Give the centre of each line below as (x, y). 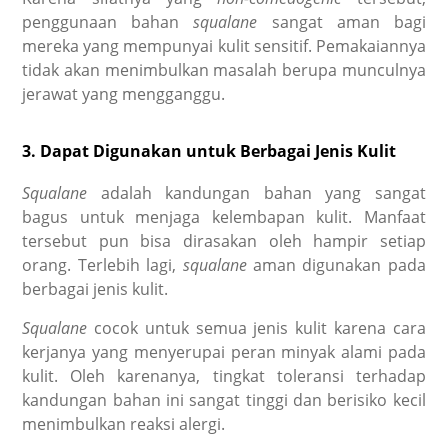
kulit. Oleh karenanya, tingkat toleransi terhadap (224, 376)
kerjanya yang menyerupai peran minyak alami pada (224, 352)
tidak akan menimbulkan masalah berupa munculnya (224, 69)
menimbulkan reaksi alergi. (124, 424)
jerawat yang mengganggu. (126, 93)
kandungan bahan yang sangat (288, 193)
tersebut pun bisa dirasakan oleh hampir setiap (224, 241)
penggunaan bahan (108, 21)
